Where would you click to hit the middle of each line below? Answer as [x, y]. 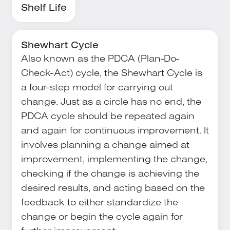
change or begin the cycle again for [102, 216]
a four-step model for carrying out [97, 87]
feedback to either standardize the [99, 202]
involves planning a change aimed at [105, 145]
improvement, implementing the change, [114, 159]
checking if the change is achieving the [110, 173]
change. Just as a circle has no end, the [111, 101]
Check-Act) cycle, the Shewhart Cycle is [111, 73]
